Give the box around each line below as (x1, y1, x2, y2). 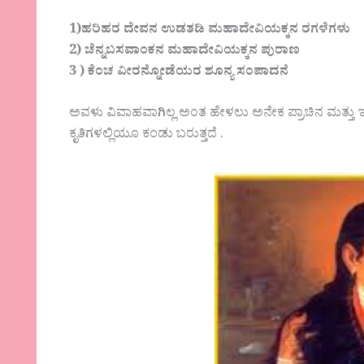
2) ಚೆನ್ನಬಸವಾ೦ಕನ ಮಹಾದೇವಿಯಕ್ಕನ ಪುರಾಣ (69, 41, 301, 63)
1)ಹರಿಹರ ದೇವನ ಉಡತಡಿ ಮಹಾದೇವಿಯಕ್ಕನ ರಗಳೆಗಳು (69, 19, 351, 41)
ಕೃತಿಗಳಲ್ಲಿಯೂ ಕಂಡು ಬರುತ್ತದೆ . (69, 125, 224, 147)
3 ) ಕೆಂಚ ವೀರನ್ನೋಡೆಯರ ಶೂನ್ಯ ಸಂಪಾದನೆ (69, 62, 289, 84)
